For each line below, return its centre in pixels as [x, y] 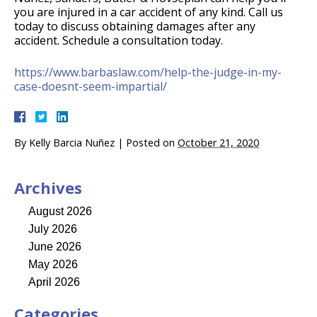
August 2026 [60, 212]
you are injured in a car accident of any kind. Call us [149, 12]
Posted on [152, 143]
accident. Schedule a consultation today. [119, 41]
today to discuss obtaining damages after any [135, 27]
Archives [48, 188]
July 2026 [53, 229]
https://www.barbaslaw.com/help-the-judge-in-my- [148, 73]
